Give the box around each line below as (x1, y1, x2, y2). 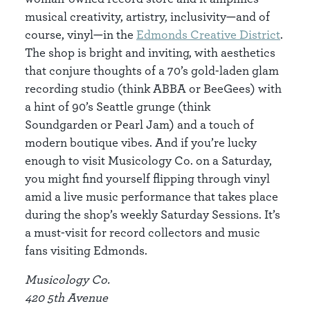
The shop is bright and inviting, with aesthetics (25, 45, 275, 60)
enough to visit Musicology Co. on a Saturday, (25, 153, 272, 167)
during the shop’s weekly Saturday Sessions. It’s (25, 207, 280, 221)
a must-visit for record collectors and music (25, 225, 260, 239)
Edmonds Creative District (136, 27, 280, 42)
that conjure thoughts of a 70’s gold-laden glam (25, 63, 279, 77)
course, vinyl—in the (25, 27, 136, 42)
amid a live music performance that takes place (25, 189, 278, 203)
